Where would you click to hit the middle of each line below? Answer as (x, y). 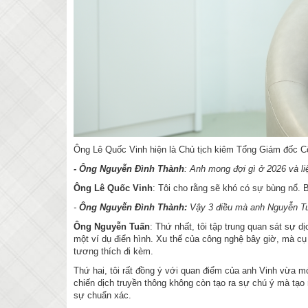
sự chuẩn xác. (102, 296)
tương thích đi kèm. (113, 252)
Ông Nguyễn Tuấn (112, 227)
